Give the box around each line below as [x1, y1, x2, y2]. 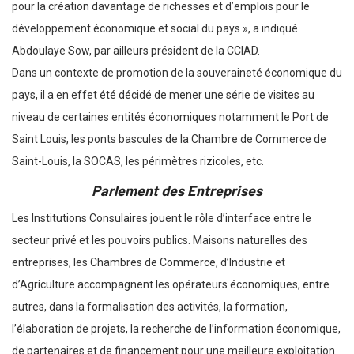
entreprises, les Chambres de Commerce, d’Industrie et [12, 256, 285, 269]
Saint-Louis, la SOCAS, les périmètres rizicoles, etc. [12, 155, 264, 168]
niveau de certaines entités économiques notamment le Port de [12, 111, 329, 124]
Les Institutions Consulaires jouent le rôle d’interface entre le [12, 212, 311, 225]
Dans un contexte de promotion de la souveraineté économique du [12, 66, 342, 80]
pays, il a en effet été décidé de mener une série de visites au [12, 88, 314, 102]
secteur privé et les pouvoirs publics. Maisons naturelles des [12, 234, 307, 247]
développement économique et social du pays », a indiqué [12, 22, 298, 36]
